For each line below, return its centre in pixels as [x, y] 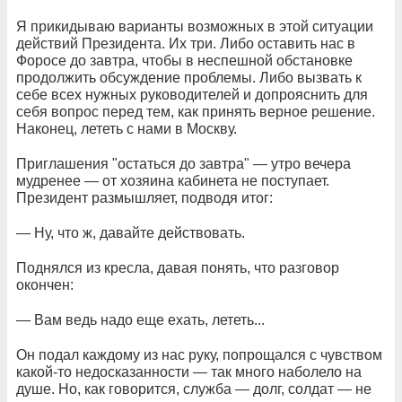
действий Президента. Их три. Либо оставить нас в [186, 44]
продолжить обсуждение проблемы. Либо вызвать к [189, 78]
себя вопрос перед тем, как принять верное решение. [196, 112]
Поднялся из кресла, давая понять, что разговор [178, 268]
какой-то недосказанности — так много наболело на [189, 372]
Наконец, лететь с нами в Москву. [127, 129]
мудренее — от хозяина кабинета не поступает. [173, 181]
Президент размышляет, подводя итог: [144, 198]
